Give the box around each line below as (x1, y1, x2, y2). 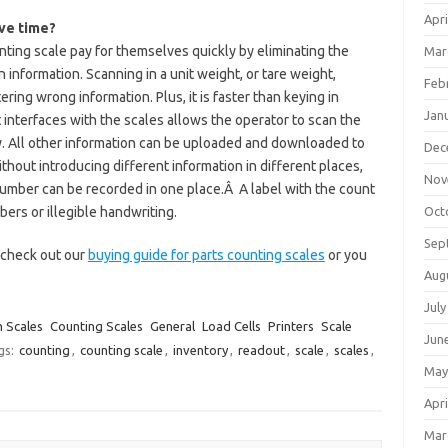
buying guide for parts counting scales (87, 247, 325, 263)
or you (324, 247, 367, 263)
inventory (172, 343, 228, 357)
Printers (267, 319, 314, 333)
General (149, 319, 195, 333)
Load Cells (201, 319, 261, 333)
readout (237, 343, 285, 357)
